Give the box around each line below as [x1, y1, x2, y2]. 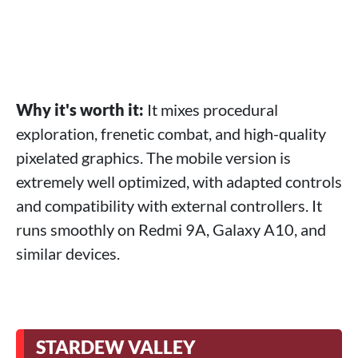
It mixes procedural [147, 100, 278, 120]
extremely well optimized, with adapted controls [16, 172, 342, 192]
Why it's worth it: [16, 100, 147, 120]
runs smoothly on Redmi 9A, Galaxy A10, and [16, 220, 326, 240]
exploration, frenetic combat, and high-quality [16, 124, 326, 144]
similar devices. [16, 244, 120, 264]
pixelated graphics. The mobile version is [16, 148, 291, 168]
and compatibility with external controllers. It [16, 196, 322, 216]
